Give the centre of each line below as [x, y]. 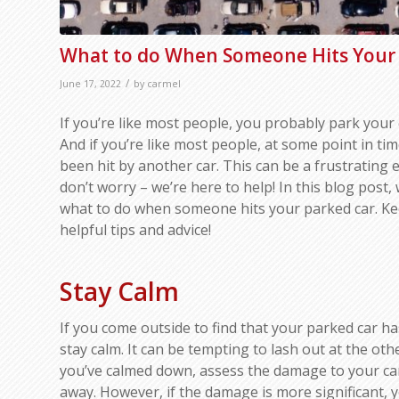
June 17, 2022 [90, 83]
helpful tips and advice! [135, 230]
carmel [164, 83]
